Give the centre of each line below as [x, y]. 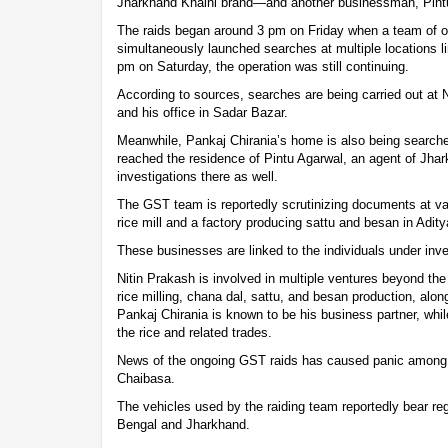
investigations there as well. [197, 176]
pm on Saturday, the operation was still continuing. [263, 66]
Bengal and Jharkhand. [183, 424]
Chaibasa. [146, 378]
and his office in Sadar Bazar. [202, 112]
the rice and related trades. [194, 332]
